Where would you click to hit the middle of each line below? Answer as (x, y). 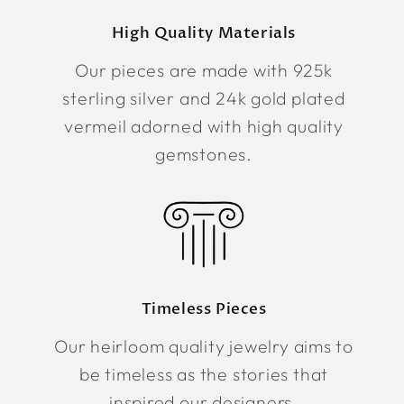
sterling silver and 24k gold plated (204, 98)
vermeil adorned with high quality (204, 126)
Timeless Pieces (204, 308)
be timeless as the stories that (204, 373)
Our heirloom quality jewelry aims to (204, 345)
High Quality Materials (204, 33)
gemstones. (204, 154)
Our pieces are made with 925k (204, 70)
